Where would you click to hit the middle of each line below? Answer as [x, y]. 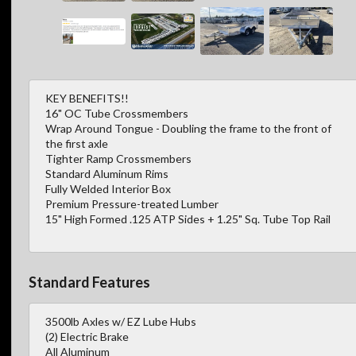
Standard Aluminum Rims [107, 174]
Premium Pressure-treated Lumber [132, 204]
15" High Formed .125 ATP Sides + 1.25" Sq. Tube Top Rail [188, 219]
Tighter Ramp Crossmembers [118, 159]
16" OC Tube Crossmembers [117, 114]
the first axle [77, 144]
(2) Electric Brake [87, 336]
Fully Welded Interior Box [108, 189]
